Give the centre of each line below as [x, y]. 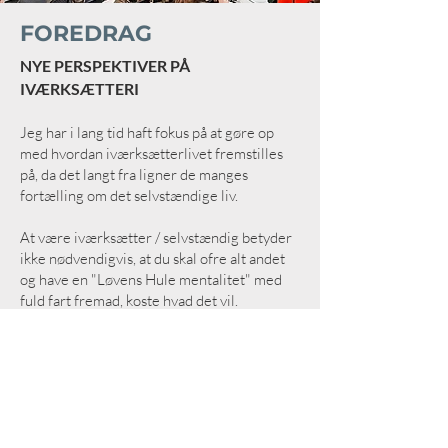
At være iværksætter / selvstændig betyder [156, 237]
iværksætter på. [69, 384]
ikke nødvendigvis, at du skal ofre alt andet [152, 258]
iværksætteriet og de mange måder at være [157, 363]
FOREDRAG [86, 33]
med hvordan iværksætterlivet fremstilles [151, 153]
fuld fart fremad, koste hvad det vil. [129, 300]
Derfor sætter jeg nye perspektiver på [140, 342]
